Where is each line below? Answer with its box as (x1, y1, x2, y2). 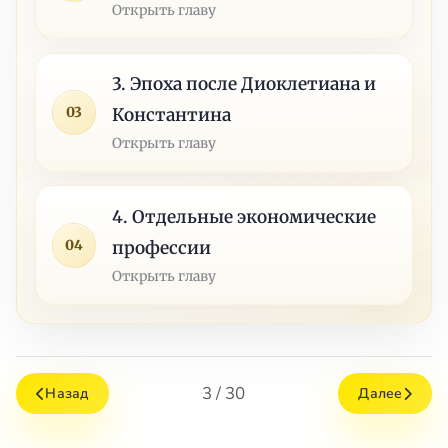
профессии (112, 236, 212, 259)
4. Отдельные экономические (112, 205, 377, 228)
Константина (112, 103, 232, 126)
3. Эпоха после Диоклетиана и (112, 72, 377, 95)
